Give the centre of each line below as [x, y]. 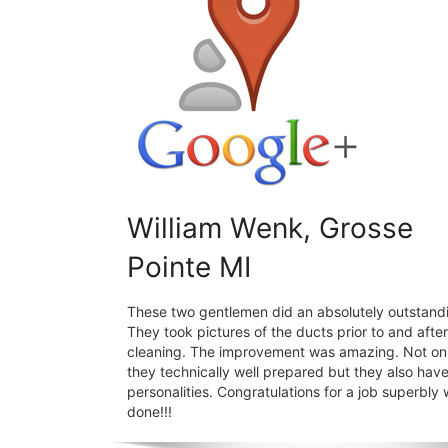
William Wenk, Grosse [270, 227]
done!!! [149, 411]
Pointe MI [189, 266]
